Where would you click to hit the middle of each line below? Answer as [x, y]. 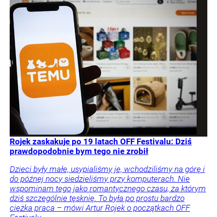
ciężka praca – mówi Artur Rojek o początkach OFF [100, 208]
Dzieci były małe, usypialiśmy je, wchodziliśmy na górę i [107, 169]
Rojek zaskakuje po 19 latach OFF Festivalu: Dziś [101, 141]
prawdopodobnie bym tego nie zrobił [79, 151]
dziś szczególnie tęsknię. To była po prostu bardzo [97, 198]
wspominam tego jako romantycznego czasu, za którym [108, 188]
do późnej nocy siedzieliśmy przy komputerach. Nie [100, 178]
